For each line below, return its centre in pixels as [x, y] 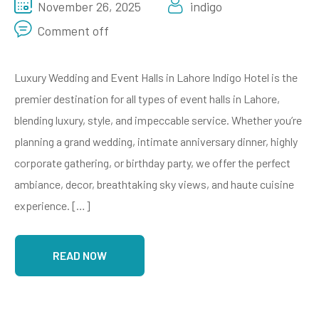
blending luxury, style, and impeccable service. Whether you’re [158, 120]
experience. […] [52, 205]
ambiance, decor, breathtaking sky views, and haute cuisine [154, 184]
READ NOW [80, 255]
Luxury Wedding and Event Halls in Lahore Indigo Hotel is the [156, 77]
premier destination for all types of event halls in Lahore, [147, 98]
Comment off [73, 30]
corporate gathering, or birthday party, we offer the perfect [152, 162]
